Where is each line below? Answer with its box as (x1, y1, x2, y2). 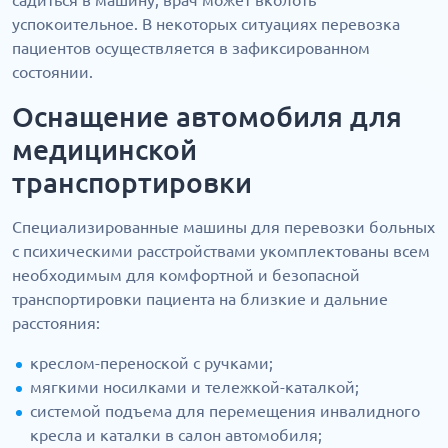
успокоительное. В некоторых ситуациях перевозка (12, 15, 400, 34)
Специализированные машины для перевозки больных (12, 218, 435, 237)
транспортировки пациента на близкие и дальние (12, 290, 388, 309)
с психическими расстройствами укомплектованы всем (12, 242, 430, 261)
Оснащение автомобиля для (12, 101, 402, 133)
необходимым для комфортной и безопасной (12, 266, 360, 285)
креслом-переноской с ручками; (30, 354, 273, 373)
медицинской (12, 134, 197, 166)
